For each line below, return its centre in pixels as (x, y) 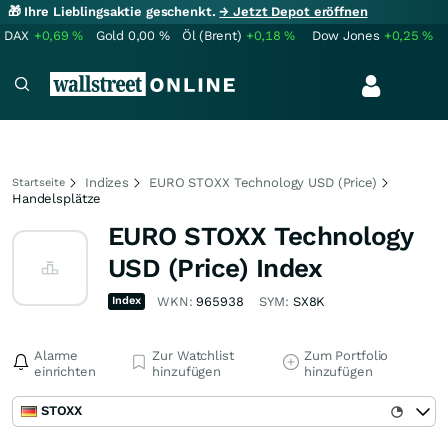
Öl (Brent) (212, 35)
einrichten (65, 371)
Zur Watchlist (193, 355)
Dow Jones (346, 35)
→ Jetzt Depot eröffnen (293, 11)
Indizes (107, 182)
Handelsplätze (57, 198)
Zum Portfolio (346, 355)
